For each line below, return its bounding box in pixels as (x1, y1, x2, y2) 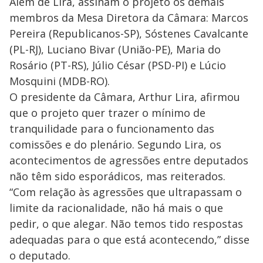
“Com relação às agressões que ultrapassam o (9, 184, 242, 199)
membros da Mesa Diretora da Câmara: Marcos (9, 10, 248, 25)
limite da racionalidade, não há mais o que (9, 200, 223, 215)
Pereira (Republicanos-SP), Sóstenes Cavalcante (9, 26, 248, 41)
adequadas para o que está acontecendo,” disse (9, 232, 249, 247)
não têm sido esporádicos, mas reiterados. (9, 168, 225, 183)
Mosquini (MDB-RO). (9, 73, 110, 88)
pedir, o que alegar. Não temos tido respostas (9, 216, 243, 231)
